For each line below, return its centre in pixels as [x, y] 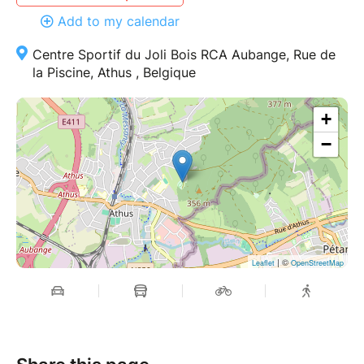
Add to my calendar [119, 21]
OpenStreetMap [317, 262]
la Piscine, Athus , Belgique [114, 72]
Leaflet [263, 262]
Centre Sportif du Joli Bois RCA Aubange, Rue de [184, 54]
